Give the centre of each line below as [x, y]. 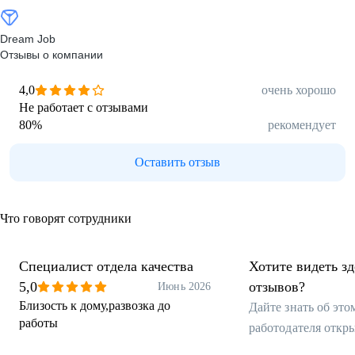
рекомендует [302, 125]
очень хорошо [299, 90]
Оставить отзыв [177, 162]
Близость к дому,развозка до [95, 305]
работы [38, 323]
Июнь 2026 [184, 286]
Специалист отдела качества [106, 266]
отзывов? [277, 287]
